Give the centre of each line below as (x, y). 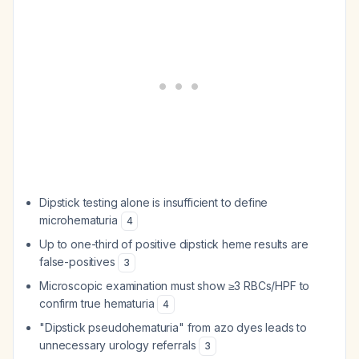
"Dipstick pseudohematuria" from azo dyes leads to (173, 327)
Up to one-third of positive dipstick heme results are (174, 244)
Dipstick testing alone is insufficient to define (154, 202)
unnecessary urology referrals (119, 345)
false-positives (79, 262)
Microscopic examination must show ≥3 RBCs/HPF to (175, 286)
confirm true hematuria (99, 303)
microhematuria (80, 220)
